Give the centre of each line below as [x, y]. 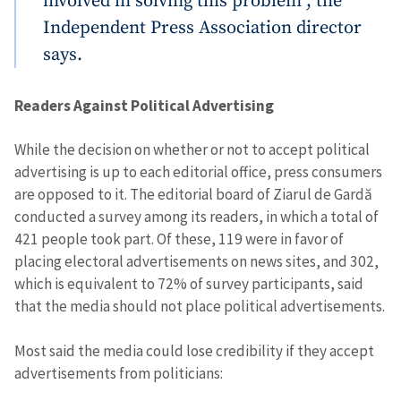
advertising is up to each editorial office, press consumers [198, 171]
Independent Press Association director [202, 28]
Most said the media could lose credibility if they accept [194, 350]
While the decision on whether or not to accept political [192, 149]
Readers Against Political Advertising [144, 106]
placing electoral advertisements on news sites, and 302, [196, 261]
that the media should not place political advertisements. [200, 306]
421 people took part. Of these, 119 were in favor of [179, 239]
